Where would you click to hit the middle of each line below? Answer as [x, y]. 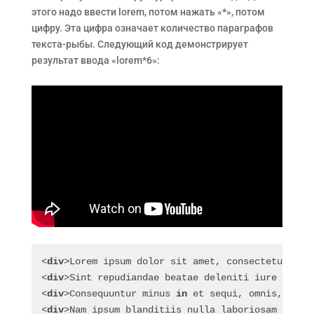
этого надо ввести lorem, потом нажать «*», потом [148, 12]
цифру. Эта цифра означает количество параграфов [152, 28]
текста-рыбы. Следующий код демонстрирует [139, 44]
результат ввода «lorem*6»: [95, 60]
